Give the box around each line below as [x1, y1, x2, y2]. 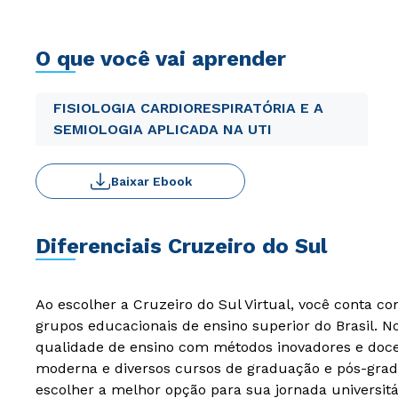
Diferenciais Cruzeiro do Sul [36, 234, 327, 259]
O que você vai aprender [36, 46, 286, 71]
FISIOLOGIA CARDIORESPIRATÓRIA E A [53, 99, 323, 116]
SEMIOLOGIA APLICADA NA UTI [53, 121, 272, 138]
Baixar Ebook [110, 174, 192, 188]
